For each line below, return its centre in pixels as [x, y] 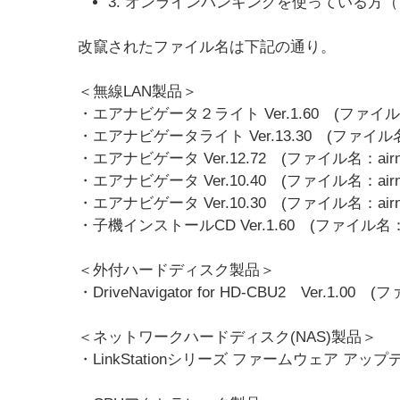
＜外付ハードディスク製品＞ [176, 270]
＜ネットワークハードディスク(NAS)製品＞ [227, 337]
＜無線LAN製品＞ [137, 92]
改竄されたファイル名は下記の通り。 [207, 47]
